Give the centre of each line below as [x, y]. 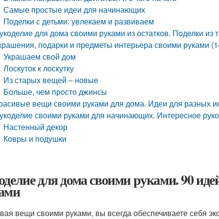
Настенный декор [36, 127]
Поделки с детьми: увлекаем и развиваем [79, 21]
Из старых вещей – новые [51, 80]
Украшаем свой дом [40, 56]
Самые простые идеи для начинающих [75, 10]
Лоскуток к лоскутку [39, 68]
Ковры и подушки [35, 139]
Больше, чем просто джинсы [55, 92]
